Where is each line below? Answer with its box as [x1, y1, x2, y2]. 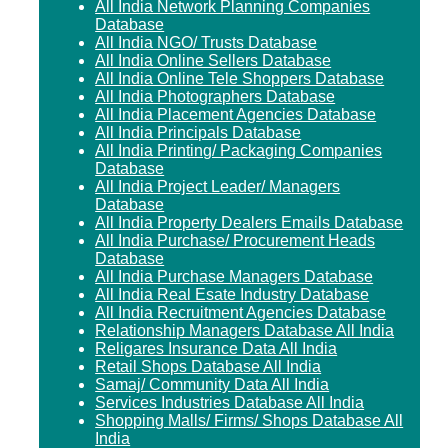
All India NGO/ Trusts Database [95, 33, 318, 51]
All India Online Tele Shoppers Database [95, 69, 385, 87]
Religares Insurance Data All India [95, 339, 338, 357]
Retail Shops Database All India [95, 357, 322, 375]
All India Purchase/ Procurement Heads [95, 231, 376, 249]
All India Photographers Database [95, 87, 336, 105]
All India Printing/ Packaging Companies [95, 141, 383, 159]
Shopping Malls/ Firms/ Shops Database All [95, 411, 404, 429]
